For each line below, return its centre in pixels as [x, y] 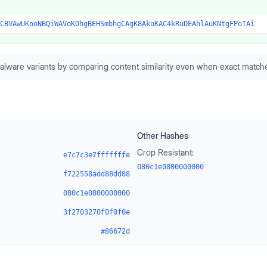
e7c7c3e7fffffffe [97, 155]
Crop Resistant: [165, 152]
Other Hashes [163, 136]
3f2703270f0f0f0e [97, 212]
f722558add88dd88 [97, 174]
